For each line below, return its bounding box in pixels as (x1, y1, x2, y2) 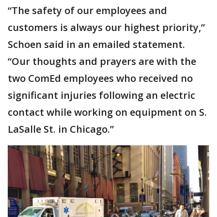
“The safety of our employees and (8, 4, 167, 17)
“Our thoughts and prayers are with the (8, 55, 196, 68)
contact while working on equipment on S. (8, 106, 207, 119)
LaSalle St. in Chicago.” (8, 123, 114, 136)
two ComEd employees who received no (8, 72, 193, 85)
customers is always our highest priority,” (8, 21, 205, 34)
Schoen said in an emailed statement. (8, 38, 185, 51)
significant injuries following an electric (8, 89, 195, 102)
